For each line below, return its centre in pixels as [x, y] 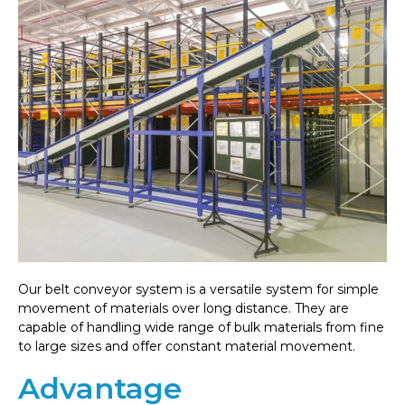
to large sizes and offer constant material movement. [187, 346]
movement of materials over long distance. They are [184, 308]
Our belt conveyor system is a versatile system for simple [198, 289]
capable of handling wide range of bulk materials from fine [201, 327]
